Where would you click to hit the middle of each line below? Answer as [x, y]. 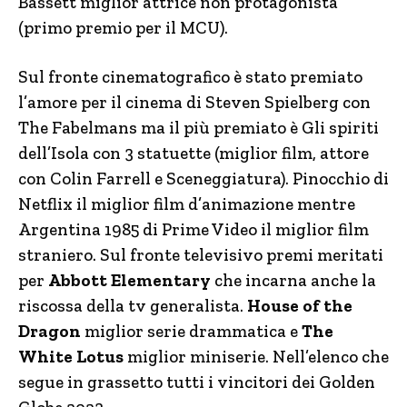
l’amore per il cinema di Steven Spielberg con [194, 102]
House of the [300, 306]
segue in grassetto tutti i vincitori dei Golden [197, 382]
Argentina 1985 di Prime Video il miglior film [194, 229]
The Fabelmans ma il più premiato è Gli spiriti [199, 128]
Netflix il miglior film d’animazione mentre [187, 204]
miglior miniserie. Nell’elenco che [256, 357]
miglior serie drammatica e [189, 331]
